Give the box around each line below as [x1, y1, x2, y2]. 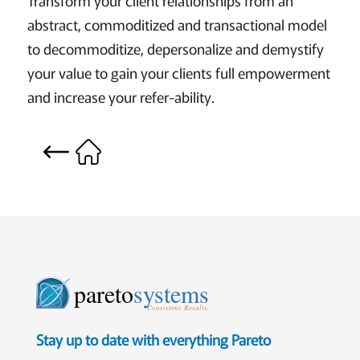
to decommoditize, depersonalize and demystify [27, 37, 324, 59]
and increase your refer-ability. [27, 85, 215, 107]
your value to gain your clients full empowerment [27, 61, 330, 83]
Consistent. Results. [147, 301, 210, 312]
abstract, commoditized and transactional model [27, 13, 327, 35]
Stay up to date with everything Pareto [35, 328, 271, 350]
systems [133, 276, 210, 309]
